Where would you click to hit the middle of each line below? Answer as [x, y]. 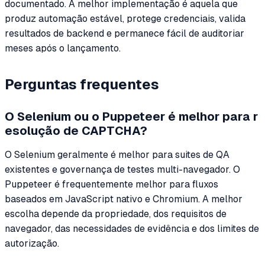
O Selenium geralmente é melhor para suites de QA [117, 154]
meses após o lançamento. [63, 49]
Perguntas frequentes [82, 84]
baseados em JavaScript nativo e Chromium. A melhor [124, 199]
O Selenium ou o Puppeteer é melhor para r [131, 116]
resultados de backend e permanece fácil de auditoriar [125, 34]
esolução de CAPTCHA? [76, 130]
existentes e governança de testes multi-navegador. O [122, 169]
